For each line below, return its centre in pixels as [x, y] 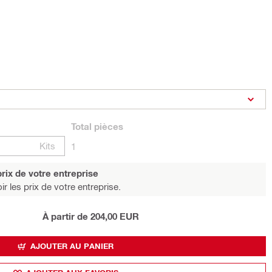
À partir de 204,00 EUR [91, 216]
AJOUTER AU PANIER [72, 246]
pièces [107, 126]
